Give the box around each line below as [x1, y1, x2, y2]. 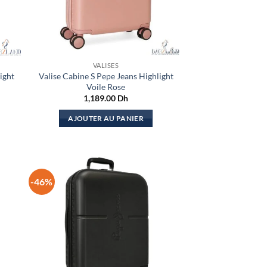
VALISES [92, 61, 119, 70]
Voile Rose [86, 82, 126, 92]
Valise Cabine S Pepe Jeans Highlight [38, 71, 173, 81]
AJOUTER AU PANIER [68, 114, 144, 122]
